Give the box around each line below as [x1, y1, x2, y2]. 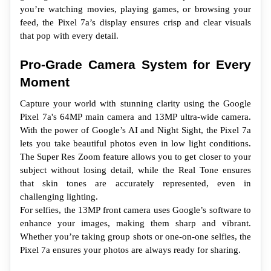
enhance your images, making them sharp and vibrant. [20, 218, 251, 228]
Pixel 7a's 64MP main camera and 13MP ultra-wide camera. [20, 111, 251, 122]
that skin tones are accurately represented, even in [20, 178, 251, 188]
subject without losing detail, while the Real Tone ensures [20, 165, 251, 175]
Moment [20, 74, 70, 90]
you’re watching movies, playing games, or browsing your [20, 4, 251, 14]
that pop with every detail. [20, 30, 119, 41]
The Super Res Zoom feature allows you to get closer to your [20, 151, 251, 162]
